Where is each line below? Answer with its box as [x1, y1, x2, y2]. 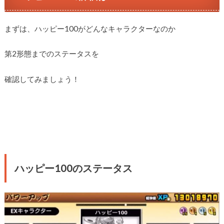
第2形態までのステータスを [4, 49, 99, 58]
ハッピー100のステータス [14, 161, 132, 174]
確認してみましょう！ [4, 74, 79, 83]
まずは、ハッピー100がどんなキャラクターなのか [4, 23, 175, 33]
